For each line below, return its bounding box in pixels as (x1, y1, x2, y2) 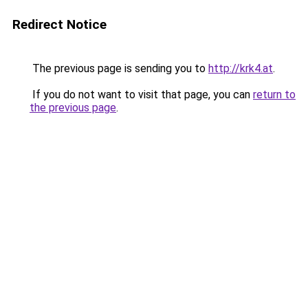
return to (253, 88, 296, 101)
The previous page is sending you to (30, 62, 208, 75)
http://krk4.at (208, 62, 273, 75)
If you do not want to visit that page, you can (30, 88, 253, 101)
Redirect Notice (12, 16, 107, 32)
